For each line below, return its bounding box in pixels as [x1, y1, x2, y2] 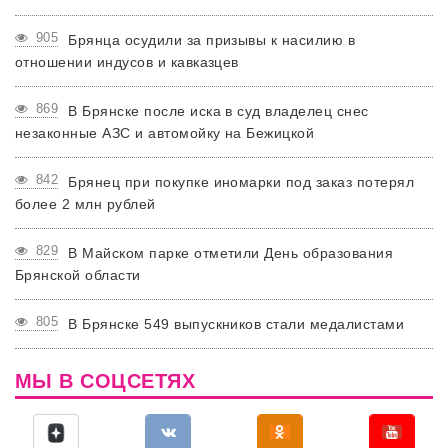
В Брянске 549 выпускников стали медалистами [68, 315, 405, 332]
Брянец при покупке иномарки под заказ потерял [68, 173, 415, 190]
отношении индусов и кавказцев [15, 53, 239, 70]
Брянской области [15, 266, 141, 283]
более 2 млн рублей [15, 195, 156, 212]
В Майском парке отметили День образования [68, 244, 394, 261]
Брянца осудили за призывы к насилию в [68, 31, 356, 48]
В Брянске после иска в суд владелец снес [68, 102, 369, 119]
